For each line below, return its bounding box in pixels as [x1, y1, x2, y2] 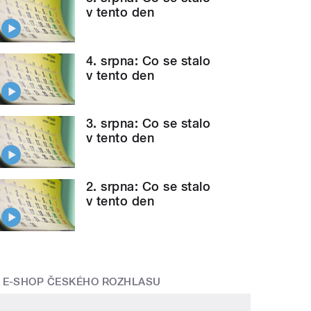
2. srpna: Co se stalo [86, 179, 211, 194]
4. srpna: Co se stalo [86, 53, 211, 68]
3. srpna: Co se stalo [86, 116, 211, 131]
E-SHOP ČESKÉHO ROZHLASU [2, 275, 161, 288]
